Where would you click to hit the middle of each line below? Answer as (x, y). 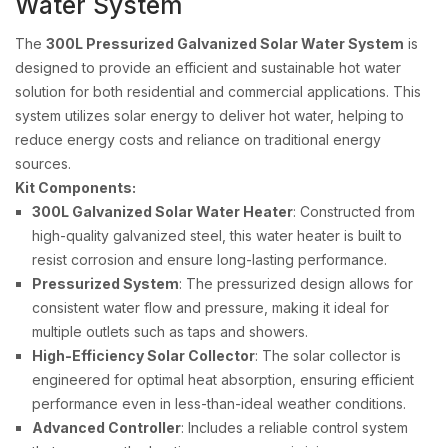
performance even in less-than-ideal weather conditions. (219, 403)
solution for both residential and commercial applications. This (218, 91)
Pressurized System (105, 283)
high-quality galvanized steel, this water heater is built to (217, 235)
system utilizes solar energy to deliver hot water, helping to (209, 115)
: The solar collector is (328, 355)
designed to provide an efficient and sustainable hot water (208, 67)
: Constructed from (354, 211)
